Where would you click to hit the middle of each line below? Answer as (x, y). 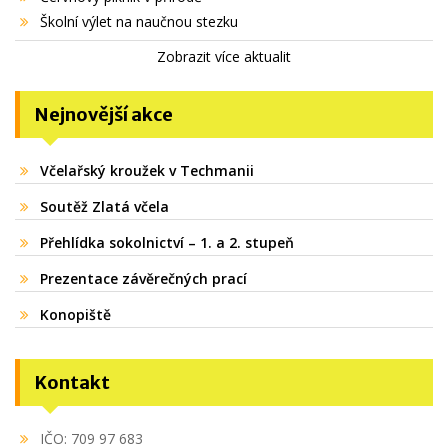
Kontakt (72, 382)
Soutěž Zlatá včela (104, 206)
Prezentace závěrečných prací (143, 278)
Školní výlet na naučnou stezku (139, 21)
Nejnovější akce (104, 114)
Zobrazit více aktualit (224, 56)
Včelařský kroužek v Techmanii (147, 170)
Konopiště (75, 314)
